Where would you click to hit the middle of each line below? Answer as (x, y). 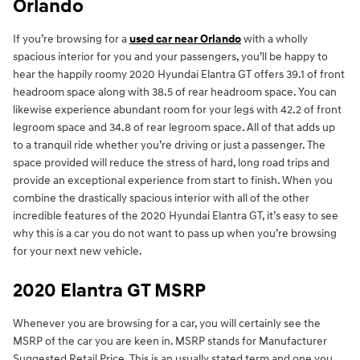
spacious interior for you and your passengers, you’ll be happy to (170, 57)
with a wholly (274, 39)
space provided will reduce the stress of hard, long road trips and (171, 163)
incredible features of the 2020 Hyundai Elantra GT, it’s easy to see (176, 216)
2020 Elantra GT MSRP (109, 291)
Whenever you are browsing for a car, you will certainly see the (167, 324)
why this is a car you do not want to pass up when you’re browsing (175, 234)
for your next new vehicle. (78, 252)
